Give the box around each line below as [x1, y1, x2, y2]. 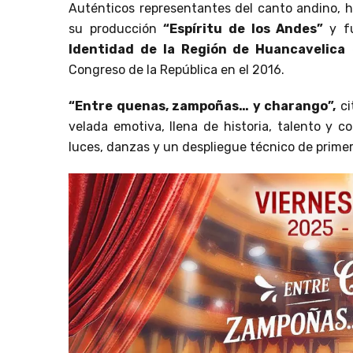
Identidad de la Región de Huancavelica [69, 42, 346, 58]
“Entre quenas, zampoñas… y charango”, [69, 98, 336, 114]
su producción [69, 21, 164, 37]
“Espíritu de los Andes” [163, 21, 330, 37]
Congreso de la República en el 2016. [69, 62, 284, 78]
